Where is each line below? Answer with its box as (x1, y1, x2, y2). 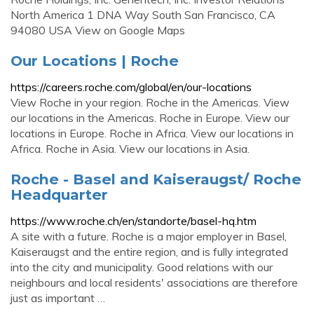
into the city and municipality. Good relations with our (11, 260, 273, 274)
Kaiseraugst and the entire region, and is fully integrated (11, 245, 288, 259)
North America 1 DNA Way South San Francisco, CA (11, 8, 275, 22)
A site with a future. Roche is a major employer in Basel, (11, 229, 287, 243)
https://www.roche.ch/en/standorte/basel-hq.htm (11, 214, 257, 228)
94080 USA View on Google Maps (11, 23, 185, 37)
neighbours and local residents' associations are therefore (11, 275, 298, 289)
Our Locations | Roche (11, 52, 179, 69)
